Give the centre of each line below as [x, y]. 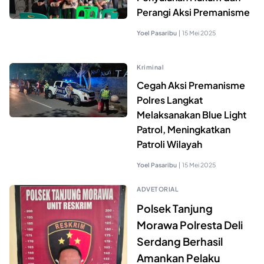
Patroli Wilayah [169, 144]
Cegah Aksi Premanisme [191, 85]
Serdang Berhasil [180, 241]
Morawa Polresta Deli [190, 225]
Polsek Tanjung [175, 208]
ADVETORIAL [158, 189]
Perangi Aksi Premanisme [193, 12]
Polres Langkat [170, 100]
